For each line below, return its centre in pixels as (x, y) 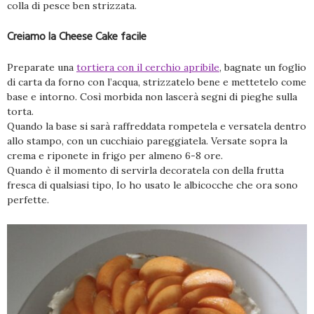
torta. (20, 111)
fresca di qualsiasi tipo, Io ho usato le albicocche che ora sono (152, 185)
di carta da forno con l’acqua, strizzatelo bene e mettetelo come (157, 82)
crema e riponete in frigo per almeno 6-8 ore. (115, 155)
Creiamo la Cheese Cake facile (77, 36)
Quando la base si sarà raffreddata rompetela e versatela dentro (157, 126)
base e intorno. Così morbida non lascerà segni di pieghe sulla (152, 96)
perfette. (28, 199)
